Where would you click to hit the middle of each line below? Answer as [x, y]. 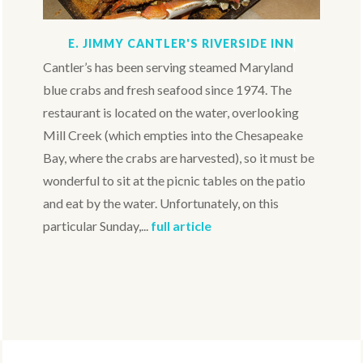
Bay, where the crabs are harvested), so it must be [179, 158]
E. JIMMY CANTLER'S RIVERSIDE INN [181, 44]
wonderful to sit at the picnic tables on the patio [175, 181]
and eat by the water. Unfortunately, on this [161, 203]
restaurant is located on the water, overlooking [171, 113]
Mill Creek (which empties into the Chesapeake [173, 135]
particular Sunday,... [97, 226]
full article [181, 226]
